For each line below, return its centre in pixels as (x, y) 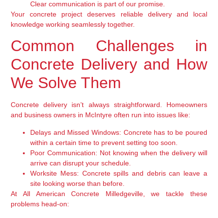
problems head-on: (40, 204)
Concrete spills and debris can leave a (143, 173)
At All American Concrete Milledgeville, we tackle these (109, 193)
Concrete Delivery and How (109, 64)
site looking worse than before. (78, 183)
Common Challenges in (109, 46)
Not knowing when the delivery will (152, 153)
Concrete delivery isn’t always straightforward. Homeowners (109, 105)
